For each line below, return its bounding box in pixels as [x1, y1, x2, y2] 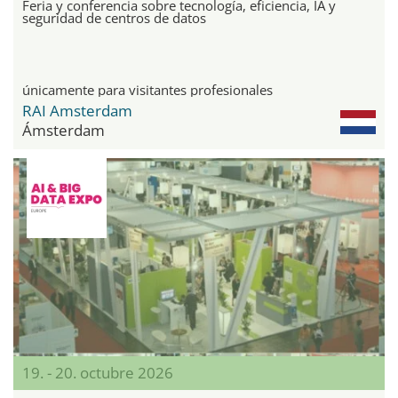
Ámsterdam [22, 120, 105, 141]
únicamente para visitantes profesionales [22, 81, 273, 99]
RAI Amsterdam [22, 100, 132, 122]
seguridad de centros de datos [22, 9, 206, 28]
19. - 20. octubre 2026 [22, 362, 173, 384]
